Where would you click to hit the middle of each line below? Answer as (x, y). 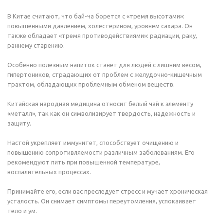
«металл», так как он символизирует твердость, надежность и (101, 113)
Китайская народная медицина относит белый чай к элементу (100, 104)
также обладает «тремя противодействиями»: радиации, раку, (102, 36)
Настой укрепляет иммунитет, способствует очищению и (93, 143)
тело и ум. (22, 211)
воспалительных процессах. (49, 172)
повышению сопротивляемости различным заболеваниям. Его (101, 152)
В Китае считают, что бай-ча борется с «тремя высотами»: (96, 16)
